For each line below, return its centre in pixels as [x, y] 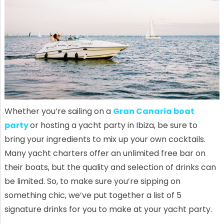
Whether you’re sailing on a [58, 111]
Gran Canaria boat [153, 111]
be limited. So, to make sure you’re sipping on [92, 181]
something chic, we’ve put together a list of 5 [93, 195]
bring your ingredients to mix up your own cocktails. [105, 139]
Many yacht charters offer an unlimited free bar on [105, 153]
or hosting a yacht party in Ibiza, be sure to [113, 125]
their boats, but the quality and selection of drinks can [110, 167]
